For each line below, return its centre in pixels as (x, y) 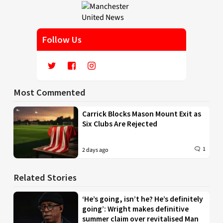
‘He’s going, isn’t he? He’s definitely (143, 199)
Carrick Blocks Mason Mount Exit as (142, 114)
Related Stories (45, 178)
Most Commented (50, 93)
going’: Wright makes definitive (136, 209)
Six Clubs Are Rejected (120, 124)
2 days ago (96, 150)
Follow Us (62, 40)
